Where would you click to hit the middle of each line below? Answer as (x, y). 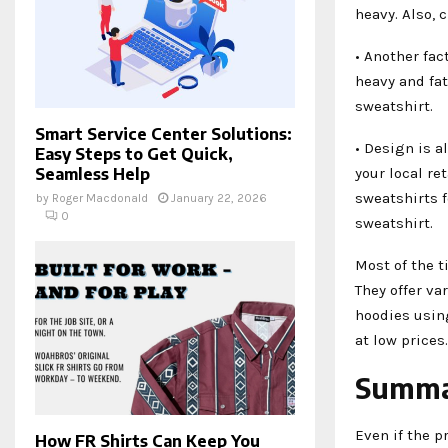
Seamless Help (92, 174)
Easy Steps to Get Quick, (134, 154)
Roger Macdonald (100, 198)
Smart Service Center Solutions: (163, 134)
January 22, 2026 (219, 198)
